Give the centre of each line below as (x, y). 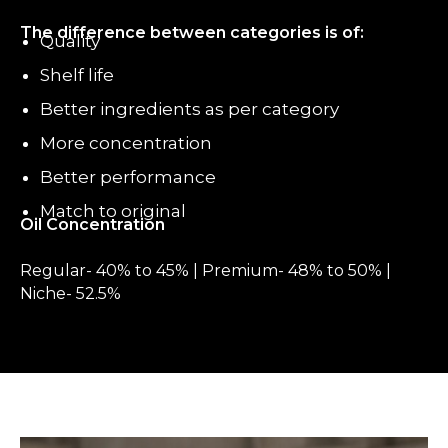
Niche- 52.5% (70, 293)
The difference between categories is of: (192, 32)
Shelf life (77, 75)
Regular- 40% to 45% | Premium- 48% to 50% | (205, 270)
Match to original (113, 211)
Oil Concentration (92, 224)
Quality (70, 41)
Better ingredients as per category (189, 109)
